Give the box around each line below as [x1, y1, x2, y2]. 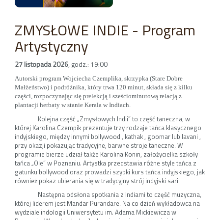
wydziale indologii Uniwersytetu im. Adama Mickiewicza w [15, 207, 176, 217]
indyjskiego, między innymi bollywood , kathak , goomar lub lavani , [15, 132, 201, 141]
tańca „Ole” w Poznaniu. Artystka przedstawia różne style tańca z [15, 158, 196, 168]
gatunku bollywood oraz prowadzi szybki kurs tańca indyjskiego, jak [15, 167, 205, 177]
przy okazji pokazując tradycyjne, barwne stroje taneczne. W [15, 140, 183, 150]
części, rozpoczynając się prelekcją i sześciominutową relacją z [15, 92, 182, 100]
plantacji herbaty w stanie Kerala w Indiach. [15, 101, 131, 109]
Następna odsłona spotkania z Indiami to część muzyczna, [38, 190, 202, 199]
